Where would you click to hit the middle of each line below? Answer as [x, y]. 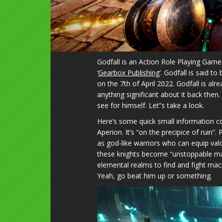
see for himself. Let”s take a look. [150, 105]
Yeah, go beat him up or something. [154, 175]
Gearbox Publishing [129, 72]
